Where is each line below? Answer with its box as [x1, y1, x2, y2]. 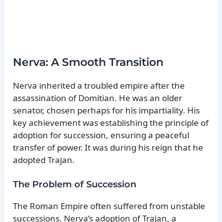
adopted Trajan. [13, 154, 75, 166]
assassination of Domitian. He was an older [13, 92, 183, 104]
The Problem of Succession [13, 179, 137, 190]
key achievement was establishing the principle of [13, 117, 209, 129]
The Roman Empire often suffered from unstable [13, 200, 206, 212]
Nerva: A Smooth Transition [13, 55, 164, 69]
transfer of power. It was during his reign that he [13, 142, 204, 154]
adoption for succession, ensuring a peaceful [13, 129, 190, 141]
